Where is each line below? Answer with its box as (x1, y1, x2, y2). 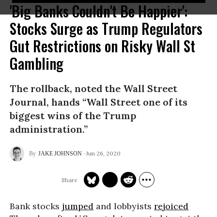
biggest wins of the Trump (10, 109, 136, 122)
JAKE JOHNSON (38, 150, 82, 157)
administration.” (10, 123, 88, 135)
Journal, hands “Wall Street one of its (10, 96, 187, 108)
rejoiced (154, 201, 188, 212)
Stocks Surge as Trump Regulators (10, 17, 202, 39)
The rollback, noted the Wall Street (10, 82, 177, 94)
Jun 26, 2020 (86, 149, 121, 157)
